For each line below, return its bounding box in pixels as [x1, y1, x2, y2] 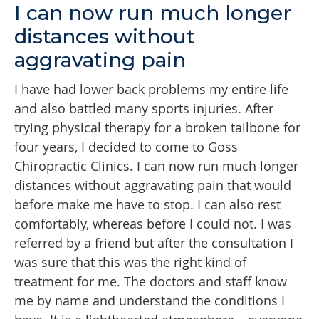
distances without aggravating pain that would [14, 177, 291, 194]
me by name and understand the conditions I [14, 292, 285, 310]
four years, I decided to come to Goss [14, 138, 238, 156]
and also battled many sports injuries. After [14, 100, 273, 117]
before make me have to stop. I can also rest [14, 196, 281, 214]
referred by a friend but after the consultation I [14, 234, 293, 252]
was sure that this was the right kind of [14, 253, 246, 271]
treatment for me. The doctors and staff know [14, 273, 287, 291]
